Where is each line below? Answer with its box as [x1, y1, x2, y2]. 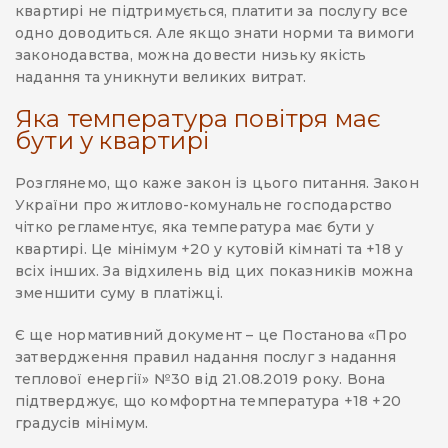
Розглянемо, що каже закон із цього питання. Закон [15, 174, 419, 193]
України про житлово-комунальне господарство [15, 196, 393, 215]
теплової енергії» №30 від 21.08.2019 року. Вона [15, 370, 386, 389]
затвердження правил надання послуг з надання [15, 348, 396, 367]
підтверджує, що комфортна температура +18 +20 [15, 392, 401, 411]
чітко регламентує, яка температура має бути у [15, 218, 375, 237]
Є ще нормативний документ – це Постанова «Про [15, 326, 407, 345]
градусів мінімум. [15, 414, 149, 433]
